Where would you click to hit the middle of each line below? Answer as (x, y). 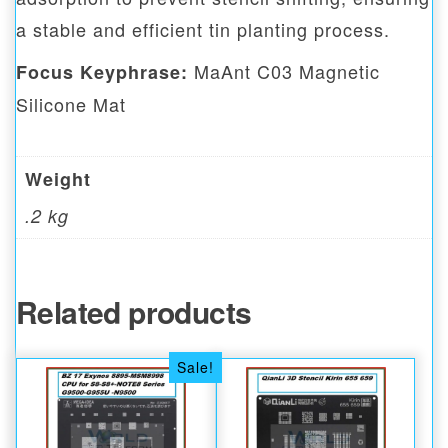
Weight (58, 179)
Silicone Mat (71, 104)
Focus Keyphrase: (102, 72)
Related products (134, 312)
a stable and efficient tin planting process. (203, 29)
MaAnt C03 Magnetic (284, 71)
